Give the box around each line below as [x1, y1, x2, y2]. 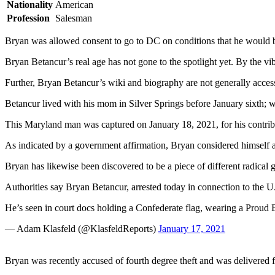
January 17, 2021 [158, 223, 225, 234]
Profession [7, 12, 50, 23]
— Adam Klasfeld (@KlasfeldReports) [5, 223, 158, 234]
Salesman [55, 12, 92, 23]
